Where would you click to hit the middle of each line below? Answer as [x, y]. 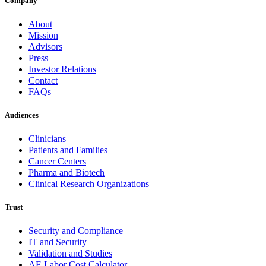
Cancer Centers [57, 161]
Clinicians [47, 138]
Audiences [22, 115]
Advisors [45, 46]
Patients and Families [68, 150]
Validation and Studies [70, 253]
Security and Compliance [76, 230]
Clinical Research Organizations [89, 183]
